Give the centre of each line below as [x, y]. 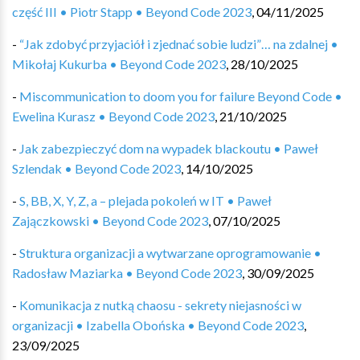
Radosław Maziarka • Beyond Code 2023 [127, 273]
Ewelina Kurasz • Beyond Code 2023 [113, 116]
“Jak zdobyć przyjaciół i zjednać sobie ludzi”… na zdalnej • [179, 44]
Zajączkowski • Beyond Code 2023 [110, 221]
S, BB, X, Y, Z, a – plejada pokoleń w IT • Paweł [145, 200]
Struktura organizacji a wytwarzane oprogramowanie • [170, 253]
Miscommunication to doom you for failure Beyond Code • [181, 96]
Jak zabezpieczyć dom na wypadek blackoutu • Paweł [169, 148]
